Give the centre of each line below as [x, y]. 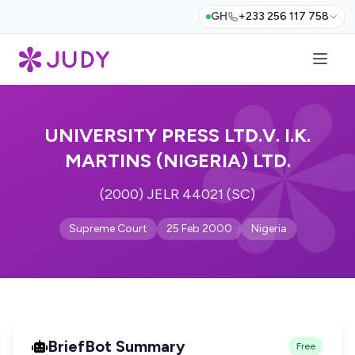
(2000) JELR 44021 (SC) [177, 194]
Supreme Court [108, 229]
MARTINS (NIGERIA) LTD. [177, 160]
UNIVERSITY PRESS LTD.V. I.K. [177, 135]
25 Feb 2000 [199, 229]
